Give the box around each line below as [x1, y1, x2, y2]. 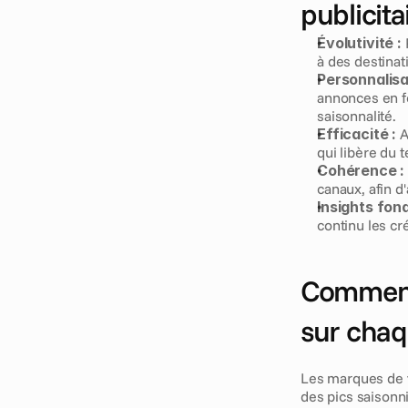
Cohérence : [317, 161, 405, 179]
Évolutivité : [317, 34, 402, 52]
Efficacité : [317, 125, 397, 143]
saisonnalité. [317, 107, 396, 125]
